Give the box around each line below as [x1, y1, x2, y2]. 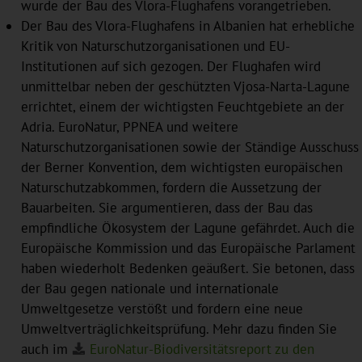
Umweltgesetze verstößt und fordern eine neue [20, 299, 303, 318]
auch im [20, 339, 72, 358]
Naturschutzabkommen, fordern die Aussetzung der [20, 178, 322, 196]
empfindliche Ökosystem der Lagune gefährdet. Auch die [20, 218, 355, 237]
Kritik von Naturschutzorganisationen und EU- [20, 36, 290, 55]
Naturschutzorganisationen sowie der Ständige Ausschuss [20, 137, 359, 156]
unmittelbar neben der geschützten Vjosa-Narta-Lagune [20, 77, 350, 95]
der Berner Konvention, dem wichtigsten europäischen [20, 158, 343, 176]
